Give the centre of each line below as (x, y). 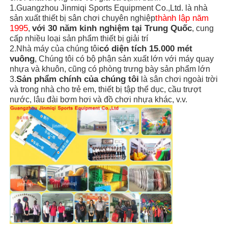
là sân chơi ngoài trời (179, 79)
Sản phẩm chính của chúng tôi (78, 79)
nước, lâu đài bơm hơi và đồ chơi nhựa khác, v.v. (99, 99)
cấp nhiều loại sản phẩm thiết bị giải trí (79, 38)
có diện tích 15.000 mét (146, 48)
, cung (203, 28)
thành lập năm (182, 18)
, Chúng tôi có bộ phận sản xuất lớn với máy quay (124, 59)
